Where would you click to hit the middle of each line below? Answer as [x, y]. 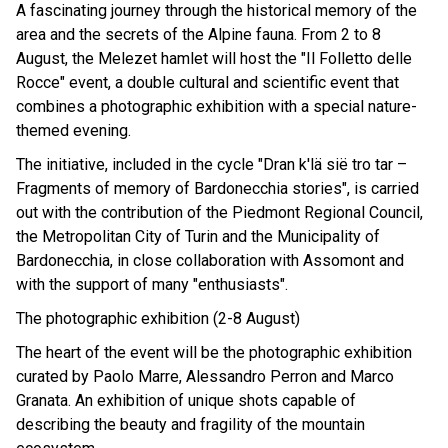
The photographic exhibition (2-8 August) [158, 318]
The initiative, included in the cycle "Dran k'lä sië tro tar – [211, 164]
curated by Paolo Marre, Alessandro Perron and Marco [205, 376]
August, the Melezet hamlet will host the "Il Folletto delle [214, 58]
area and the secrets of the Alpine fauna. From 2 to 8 [198, 34]
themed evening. [73, 130]
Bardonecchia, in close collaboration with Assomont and [210, 260]
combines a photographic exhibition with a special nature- [216, 106]
